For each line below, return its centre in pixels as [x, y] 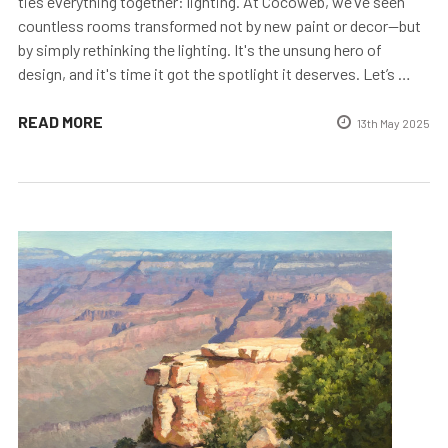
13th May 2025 [393, 123]
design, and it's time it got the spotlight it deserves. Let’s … [214, 74]
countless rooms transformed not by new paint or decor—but [219, 26]
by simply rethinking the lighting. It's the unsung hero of [200, 50]
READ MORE [60, 122]
